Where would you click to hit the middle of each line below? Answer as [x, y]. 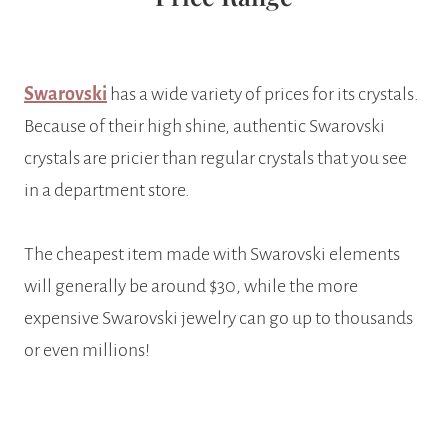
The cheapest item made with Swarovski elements [212, 253]
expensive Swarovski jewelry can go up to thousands [218, 317]
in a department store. [107, 189]
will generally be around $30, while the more [191, 285]
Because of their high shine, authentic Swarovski [204, 125]
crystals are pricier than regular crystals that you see [215, 157]
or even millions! [87, 349]
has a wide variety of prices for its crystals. [263, 93]
